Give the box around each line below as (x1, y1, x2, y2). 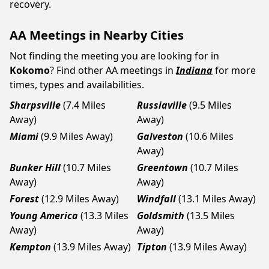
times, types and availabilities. (10, 77, 144, 91)
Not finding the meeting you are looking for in (10, 49, 219, 62)
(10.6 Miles (186, 129, 234, 143)
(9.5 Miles (189, 98, 232, 112)
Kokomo (10, 63, 50, 77)
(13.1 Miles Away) (178, 192, 256, 205)
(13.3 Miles (80, 208, 128, 222)
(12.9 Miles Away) (41, 192, 119, 205)
